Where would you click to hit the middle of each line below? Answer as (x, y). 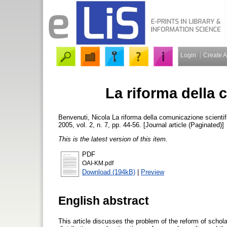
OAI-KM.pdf (98, 163)
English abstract (104, 200)
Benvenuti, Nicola (84, 117)
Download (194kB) (109, 172)
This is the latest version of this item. (113, 139)
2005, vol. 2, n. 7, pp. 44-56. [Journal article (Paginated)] (141, 125)
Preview (153, 172)
